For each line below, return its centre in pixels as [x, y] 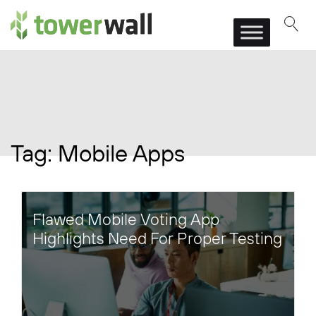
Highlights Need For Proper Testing [157, 238]
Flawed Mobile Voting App [126, 219]
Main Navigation [73, 35]
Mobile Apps [121, 153]
